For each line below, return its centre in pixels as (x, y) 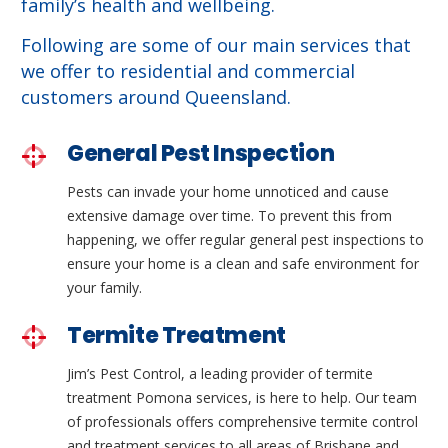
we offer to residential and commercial (188, 70)
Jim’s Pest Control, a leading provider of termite (220, 373)
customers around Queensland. (156, 96)
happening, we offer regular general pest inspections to (246, 240)
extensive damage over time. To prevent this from (230, 216)
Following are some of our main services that (216, 44)
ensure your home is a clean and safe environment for (243, 264)
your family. (105, 288)
